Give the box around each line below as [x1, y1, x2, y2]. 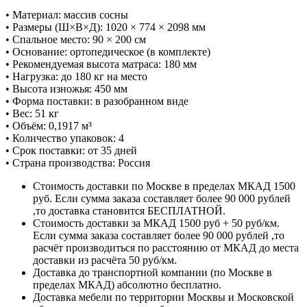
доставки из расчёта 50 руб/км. [33, 254, 177, 267]
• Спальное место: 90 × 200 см [5, 34, 146, 46]
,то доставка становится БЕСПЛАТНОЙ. [33, 205, 225, 217]
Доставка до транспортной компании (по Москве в [33, 267, 272, 279]
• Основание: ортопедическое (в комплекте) [5, 46, 210, 58]
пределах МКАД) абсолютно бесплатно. [33, 279, 221, 291]
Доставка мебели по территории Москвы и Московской [33, 291, 294, 304]
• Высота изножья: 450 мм [5, 83, 127, 95]
